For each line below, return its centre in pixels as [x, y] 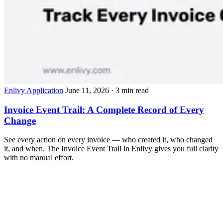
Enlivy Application [34, 90]
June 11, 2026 [87, 90]
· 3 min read [130, 90]
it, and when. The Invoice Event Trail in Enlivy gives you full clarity [111, 149]
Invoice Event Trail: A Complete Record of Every [104, 110]
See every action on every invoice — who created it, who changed [108, 140]
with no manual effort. [39, 158]
